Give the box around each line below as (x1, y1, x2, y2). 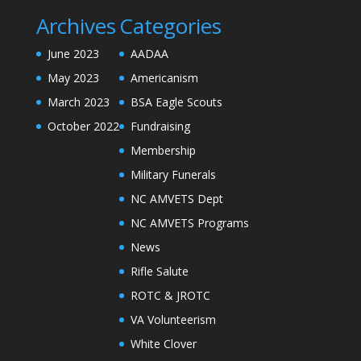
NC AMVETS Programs (130, 215, 249, 231)
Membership (130, 143, 196, 159)
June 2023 (47, 46, 99, 62)
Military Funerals (130, 167, 216, 183)
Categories (118, 11, 222, 41)
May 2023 (47, 70, 99, 86)
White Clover (130, 336, 197, 352)
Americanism (130, 70, 198, 86)
